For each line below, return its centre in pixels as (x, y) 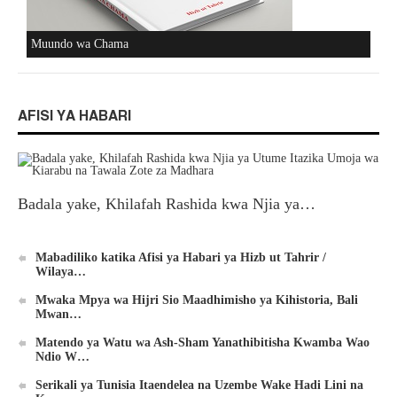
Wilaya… (61, 271)
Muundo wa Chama (80, 43)
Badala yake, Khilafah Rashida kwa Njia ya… (167, 203)
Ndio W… (62, 356)
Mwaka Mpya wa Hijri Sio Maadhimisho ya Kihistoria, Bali (197, 300)
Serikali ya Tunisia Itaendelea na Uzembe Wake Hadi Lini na (199, 385)
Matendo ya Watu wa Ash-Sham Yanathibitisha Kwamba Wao (202, 342)
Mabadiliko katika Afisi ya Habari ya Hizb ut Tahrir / (181, 257)
